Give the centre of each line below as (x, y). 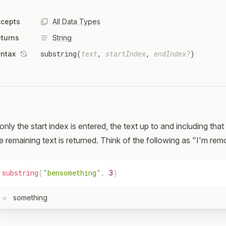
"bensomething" (72, 173)
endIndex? (172, 54)
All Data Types (76, 22)
